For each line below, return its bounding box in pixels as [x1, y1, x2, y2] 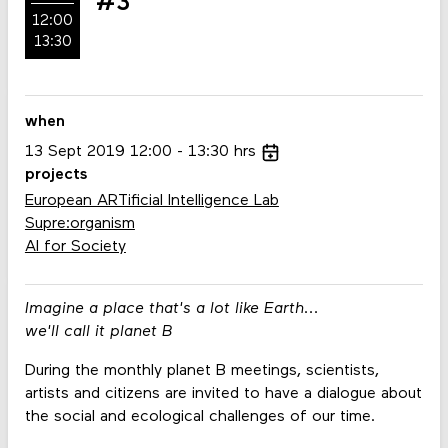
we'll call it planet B [24, 323, 173, 340]
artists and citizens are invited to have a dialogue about [24, 386, 422, 403]
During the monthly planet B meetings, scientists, [24, 363, 379, 380]
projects [24, 166, 87, 183]
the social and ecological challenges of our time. [24, 409, 375, 426]
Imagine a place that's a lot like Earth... [24, 300, 319, 317]
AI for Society [24, 239, 126, 256]
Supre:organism [24, 216, 135, 233]
